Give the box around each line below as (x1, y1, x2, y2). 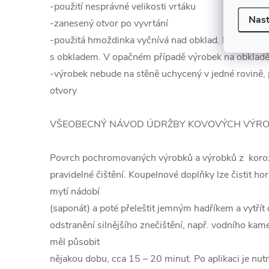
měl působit (50, 235, 100, 249)
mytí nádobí (50, 185, 100, 198)
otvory (50, 84, 77, 97)
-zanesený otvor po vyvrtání (50, 17, 168, 30)
